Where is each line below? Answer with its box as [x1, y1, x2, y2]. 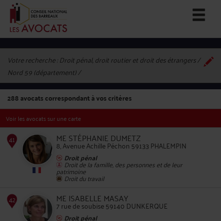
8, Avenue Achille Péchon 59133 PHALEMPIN [56, 139, 186, 151]
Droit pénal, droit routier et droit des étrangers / [59, 53, 200, 66]
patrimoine [56, 165, 86, 177]
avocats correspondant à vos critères [19, 91, 132, 104]
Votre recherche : [7, 53, 59, 66]
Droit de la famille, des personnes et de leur [64, 158, 182, 170]
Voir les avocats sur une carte [6, 113, 81, 123]
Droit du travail [64, 172, 104, 184]
